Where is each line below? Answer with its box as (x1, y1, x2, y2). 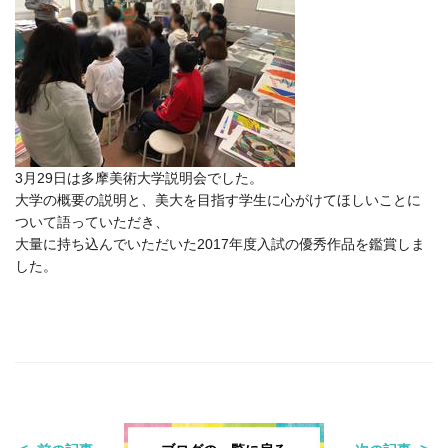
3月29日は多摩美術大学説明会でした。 (15, 169, 263, 186)
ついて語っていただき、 (15, 213, 169, 230)
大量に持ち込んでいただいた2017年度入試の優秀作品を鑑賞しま (15, 235, 425, 252)
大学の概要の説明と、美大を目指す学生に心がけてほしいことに (15, 191, 421, 208)
